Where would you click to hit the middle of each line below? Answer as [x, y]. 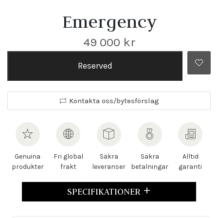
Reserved [95, 65]
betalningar [150, 166]
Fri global [68, 156]
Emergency [109, 21]
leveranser [109, 166]
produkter [27, 166]
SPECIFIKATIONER [105, 191]
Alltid [190, 156]
